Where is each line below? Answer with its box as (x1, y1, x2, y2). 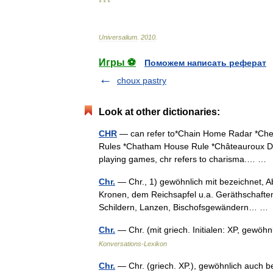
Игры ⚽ (99, 57, 136, 68)
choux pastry (117, 76, 166, 85)
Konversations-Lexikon (99, 240, 167, 247)
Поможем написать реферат (144, 58, 266, 68)
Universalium (99, 34, 137, 41)
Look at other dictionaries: (99, 107, 220, 117)
